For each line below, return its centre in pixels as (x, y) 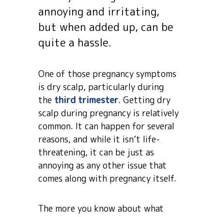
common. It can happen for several (106, 126)
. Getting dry (144, 100)
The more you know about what (101, 209)
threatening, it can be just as (96, 152)
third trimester (86, 100)
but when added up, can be (106, 27)
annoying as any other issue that (102, 165)
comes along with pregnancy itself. (107, 178)
